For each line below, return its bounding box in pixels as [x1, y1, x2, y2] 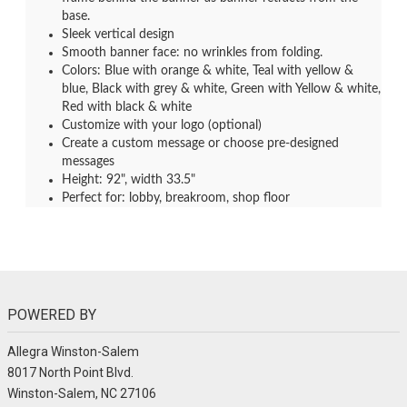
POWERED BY [7, 306, 96, 323]
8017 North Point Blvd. [7, 365, 134, 380]
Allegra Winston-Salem [7, 344, 139, 359]
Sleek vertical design [62, 28, 174, 41]
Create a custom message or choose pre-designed [62, 137, 339, 150]
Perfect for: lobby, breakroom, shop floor [62, 192, 290, 204]
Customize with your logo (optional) [62, 119, 262, 132]
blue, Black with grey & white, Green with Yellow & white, [62, 83, 381, 95]
